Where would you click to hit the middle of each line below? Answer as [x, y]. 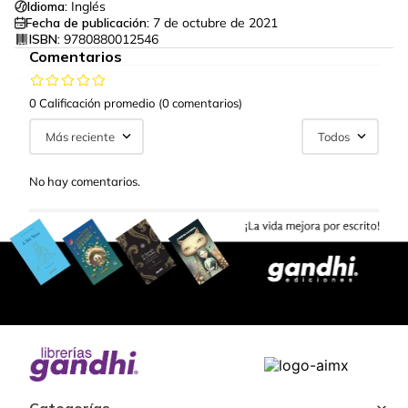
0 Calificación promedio [92, 103]
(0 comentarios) [200, 103]
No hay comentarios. [85, 181]
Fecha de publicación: [87, 23]
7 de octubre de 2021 [215, 23]
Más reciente [80, 137]
